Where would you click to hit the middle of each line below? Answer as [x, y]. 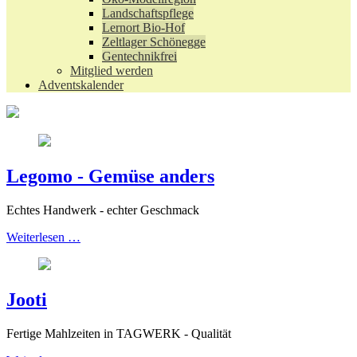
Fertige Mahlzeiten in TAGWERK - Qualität [119, 333]
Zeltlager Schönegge [154, 42]
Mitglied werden [112, 71]
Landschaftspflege [148, 13]
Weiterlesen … [43, 237]
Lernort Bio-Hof [143, 27]
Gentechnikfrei [139, 56]
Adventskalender [81, 85]
